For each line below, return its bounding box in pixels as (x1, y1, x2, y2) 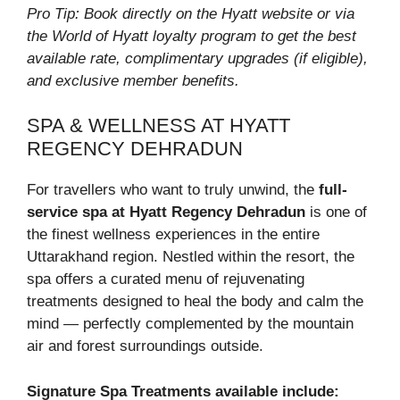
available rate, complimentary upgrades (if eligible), (27, 49, 368, 67)
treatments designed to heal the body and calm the (27, 293, 363, 311)
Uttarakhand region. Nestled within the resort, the (27, 248, 354, 266)
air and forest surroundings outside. (27, 337, 263, 355)
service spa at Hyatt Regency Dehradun (27, 204, 305, 221)
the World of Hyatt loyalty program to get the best (27, 27, 356, 45)
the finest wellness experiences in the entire (27, 226, 320, 244)
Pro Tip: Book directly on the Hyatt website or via (27, 4, 354, 22)
